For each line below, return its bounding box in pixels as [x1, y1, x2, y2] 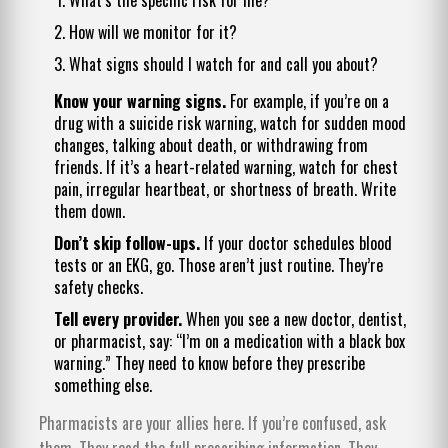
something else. [54, 372, 152, 397]
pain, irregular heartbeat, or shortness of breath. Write [54, 176, 396, 201]
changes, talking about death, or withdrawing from [54, 132, 368, 157]
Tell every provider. [54, 306, 182, 331]
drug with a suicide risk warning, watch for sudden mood [54, 110, 406, 135]
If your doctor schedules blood [200, 230, 392, 255]
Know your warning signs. [54, 88, 226, 113]
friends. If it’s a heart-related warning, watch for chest [54, 154, 398, 179]
